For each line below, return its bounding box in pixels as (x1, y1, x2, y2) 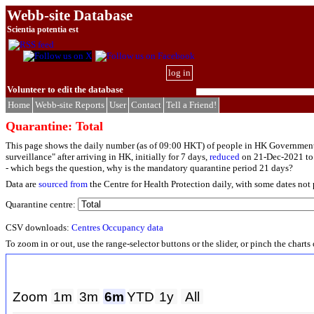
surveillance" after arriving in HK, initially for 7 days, (6, 151, 210, 163)
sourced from (39, 178, 88, 189)
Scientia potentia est (7, 25, 78, 34)
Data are (6, 178, 39, 189)
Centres (71, 222, 100, 233)
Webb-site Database (7, 7, 132, 23)
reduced (210, 151, 240, 163)
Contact (131, 100, 161, 110)
